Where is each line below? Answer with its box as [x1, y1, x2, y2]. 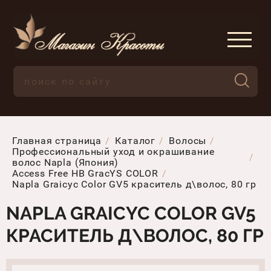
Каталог [115, 134, 156, 146]
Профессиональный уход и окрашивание [12, 145, 215, 157]
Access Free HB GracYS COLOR [12, 167, 158, 179]
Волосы [169, 134, 207, 146]
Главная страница [12, 134, 102, 146]
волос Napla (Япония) [12, 156, 119, 168]
